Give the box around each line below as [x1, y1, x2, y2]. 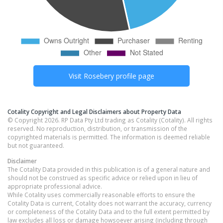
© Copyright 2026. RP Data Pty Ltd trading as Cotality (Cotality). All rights [7, 116, 213, 124]
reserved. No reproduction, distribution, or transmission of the [7, 124, 187, 133]
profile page [114, 71, 154, 81]
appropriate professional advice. [7, 182, 102, 191]
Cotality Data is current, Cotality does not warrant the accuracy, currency [7, 199, 212, 208]
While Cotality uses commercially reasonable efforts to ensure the [7, 191, 195, 199]
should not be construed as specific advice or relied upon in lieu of [7, 174, 198, 182]
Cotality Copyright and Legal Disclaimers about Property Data [7, 108, 181, 116]
